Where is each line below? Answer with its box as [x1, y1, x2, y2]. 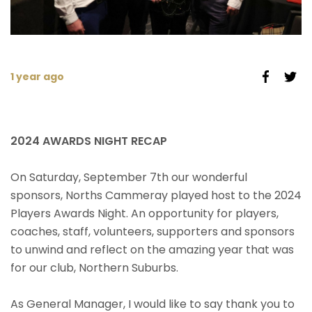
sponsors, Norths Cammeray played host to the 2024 [10, 187, 302, 203]
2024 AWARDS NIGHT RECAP [10, 133, 167, 150]
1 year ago [10, 70, 64, 84]
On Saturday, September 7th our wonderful [10, 169, 247, 185]
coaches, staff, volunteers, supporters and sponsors [10, 223, 295, 240]
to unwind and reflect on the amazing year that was [10, 241, 294, 258]
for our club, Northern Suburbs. [10, 259, 178, 276]
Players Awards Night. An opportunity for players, [10, 205, 279, 221]
